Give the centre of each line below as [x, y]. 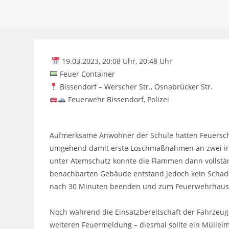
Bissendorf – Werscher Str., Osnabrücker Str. [135, 87]
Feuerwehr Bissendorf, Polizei [118, 100]
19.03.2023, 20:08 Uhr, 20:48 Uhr [116, 61]
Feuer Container [88, 74]
